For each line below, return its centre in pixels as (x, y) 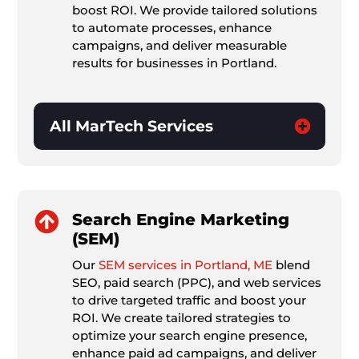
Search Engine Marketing (180, 220)
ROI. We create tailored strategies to (181, 318)
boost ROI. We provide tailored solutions (194, 10)
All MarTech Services (132, 127)
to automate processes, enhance (171, 28)
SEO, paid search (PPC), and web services (196, 283)
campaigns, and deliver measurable (179, 46)
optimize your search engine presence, (189, 336)
